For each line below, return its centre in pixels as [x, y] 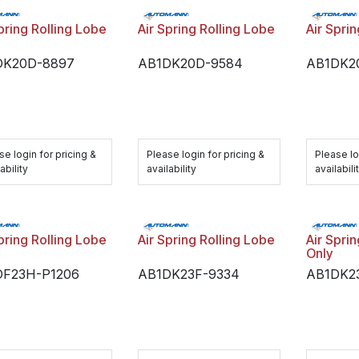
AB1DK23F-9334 [189, 274]
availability [172, 169]
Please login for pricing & [206, 154]
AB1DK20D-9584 [191, 63]
